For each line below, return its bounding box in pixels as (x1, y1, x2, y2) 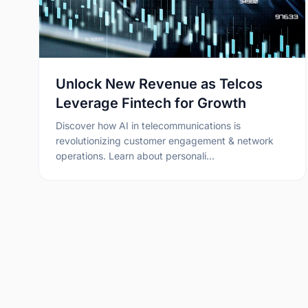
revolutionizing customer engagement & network (56, 134, 274, 146)
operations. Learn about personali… (56, 149, 214, 162)
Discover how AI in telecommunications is (56, 119, 241, 131)
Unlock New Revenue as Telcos (56, 75, 263, 92)
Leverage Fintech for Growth (56, 94, 246, 111)
